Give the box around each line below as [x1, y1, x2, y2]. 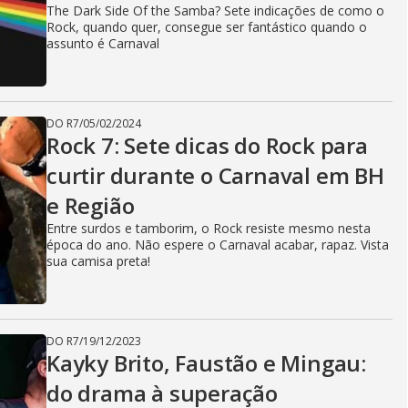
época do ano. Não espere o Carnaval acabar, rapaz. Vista [46, 236, 389, 253]
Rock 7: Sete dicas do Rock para [46, 130, 368, 160]
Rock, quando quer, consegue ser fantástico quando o [46, 18, 367, 36]
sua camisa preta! [46, 252, 150, 270]
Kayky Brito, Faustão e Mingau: [46, 348, 366, 378]
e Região [46, 190, 146, 220]
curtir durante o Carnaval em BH [46, 160, 384, 190]
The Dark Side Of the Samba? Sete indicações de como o [46, 2, 384, 19]
